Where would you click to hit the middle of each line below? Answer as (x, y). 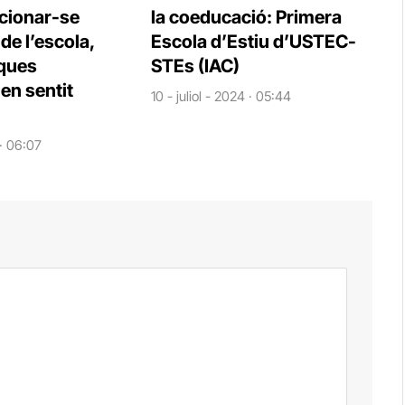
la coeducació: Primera (246, 18)
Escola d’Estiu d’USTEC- (253, 42)
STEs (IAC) (195, 66)
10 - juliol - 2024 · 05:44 (221, 97)
